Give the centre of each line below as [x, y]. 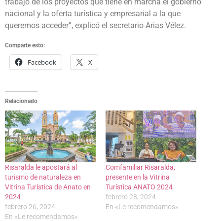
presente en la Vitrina [138, 177]
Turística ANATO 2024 [139, 187]
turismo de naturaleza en [43, 177]
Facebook [42, 62]
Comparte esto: [25, 45]
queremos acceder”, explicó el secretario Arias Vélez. [95, 26]
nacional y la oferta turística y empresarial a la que [93, 14]
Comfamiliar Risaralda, [140, 167]
